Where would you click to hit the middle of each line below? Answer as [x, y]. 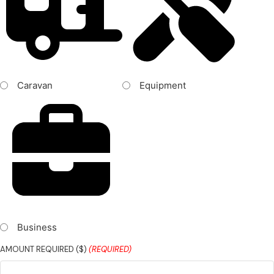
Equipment [163, 85]
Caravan [35, 85]
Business [37, 227]
